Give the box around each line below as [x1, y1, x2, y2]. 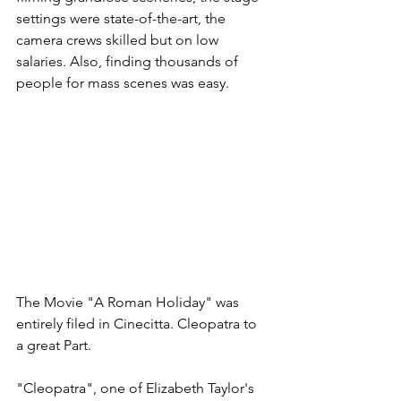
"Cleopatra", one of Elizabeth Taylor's [16, 379, 258, 397]
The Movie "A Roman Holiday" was [16, 293, 243, 311]
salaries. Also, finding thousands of [16, 52, 242, 70]
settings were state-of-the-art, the [16, 9, 229, 27]
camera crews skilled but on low [16, 30, 222, 48]
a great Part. [16, 336, 91, 354]
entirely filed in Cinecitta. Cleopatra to [16, 314, 260, 332]
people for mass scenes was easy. [16, 73, 233, 91]
